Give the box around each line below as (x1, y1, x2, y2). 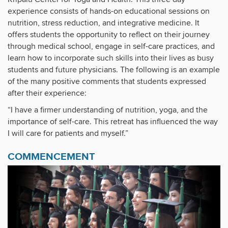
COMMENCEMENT (8, 149, 95, 164)
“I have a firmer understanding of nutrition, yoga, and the (8, 105, 208, 116)
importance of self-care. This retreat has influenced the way (8, 117, 218, 127)
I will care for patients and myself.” (8, 128, 128, 139)
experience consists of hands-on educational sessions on (8, 6, 210, 17)
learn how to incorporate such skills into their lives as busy (8, 53, 214, 64)
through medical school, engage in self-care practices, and (8, 41, 215, 52)
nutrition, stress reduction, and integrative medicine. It (8, 18, 199, 28)
